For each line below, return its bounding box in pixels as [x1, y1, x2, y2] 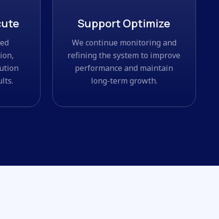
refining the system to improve [67, 49, 181, 61]
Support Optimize [78, 16, 171, 31]
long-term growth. [90, 75, 157, 86]
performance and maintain [75, 62, 174, 73]
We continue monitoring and [71, 37, 176, 48]
